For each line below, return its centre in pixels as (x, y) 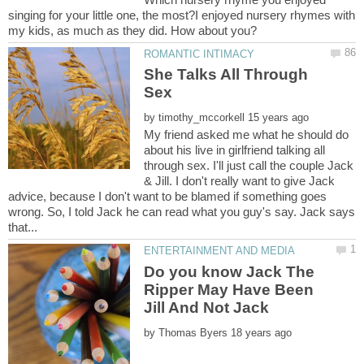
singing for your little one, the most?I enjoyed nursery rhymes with (182, 15)
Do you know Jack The (230, 271)
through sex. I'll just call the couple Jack (249, 166)
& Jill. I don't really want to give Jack (240, 181)
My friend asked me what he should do (247, 135)
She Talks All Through (226, 75)
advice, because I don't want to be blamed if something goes (167, 197)
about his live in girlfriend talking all (235, 150)
